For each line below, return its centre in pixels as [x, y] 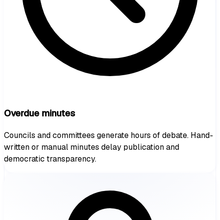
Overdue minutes [40, 113]
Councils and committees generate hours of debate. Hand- [109, 135]
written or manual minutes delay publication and [92, 147]
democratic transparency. [50, 159]
